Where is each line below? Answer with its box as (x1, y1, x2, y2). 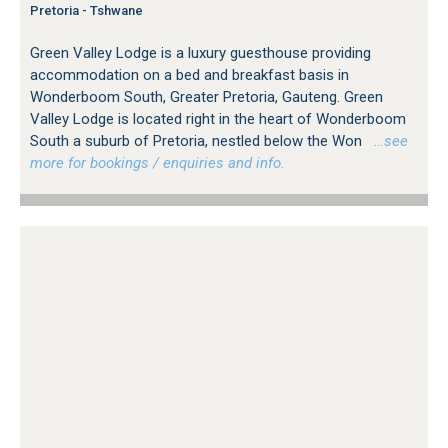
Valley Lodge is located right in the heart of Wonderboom (30, 110, 406, 129)
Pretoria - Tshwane (30, 3, 143, 19)
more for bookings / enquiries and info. (30, 154, 285, 173)
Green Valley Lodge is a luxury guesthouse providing (30, 44, 371, 63)
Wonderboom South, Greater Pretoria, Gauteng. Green (30, 88, 383, 107)
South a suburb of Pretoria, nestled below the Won (30, 132, 366, 151)
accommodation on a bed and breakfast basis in (30, 66, 349, 85)
